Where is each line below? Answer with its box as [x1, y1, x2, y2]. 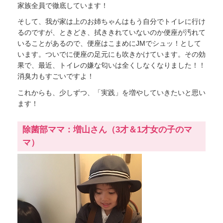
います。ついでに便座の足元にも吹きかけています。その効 [17, 50, 206, 59]
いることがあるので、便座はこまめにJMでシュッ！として [17, 39, 201, 48]
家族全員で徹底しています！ [17, 1, 108, 9]
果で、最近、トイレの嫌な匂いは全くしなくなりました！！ [17, 61, 206, 70]
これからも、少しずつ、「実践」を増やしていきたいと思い [17, 88, 206, 97]
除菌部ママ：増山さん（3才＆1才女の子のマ [22, 124, 192, 134]
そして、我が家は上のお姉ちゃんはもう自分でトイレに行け [17, 17, 206, 26]
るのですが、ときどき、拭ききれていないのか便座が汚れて [17, 28, 206, 37]
